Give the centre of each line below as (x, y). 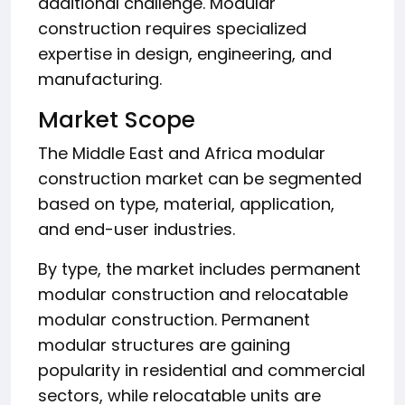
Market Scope (117, 119)
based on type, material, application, (186, 203)
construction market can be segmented (200, 178)
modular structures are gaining (164, 344)
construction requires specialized (172, 28)
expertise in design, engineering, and (185, 53)
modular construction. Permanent (174, 319)
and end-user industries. (137, 229)
